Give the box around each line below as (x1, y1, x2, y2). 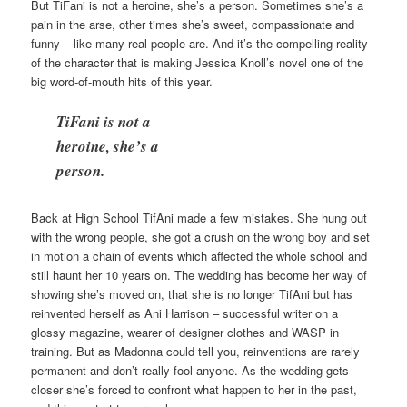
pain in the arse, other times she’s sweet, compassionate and (31, 15, 355, 33)
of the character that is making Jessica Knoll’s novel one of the (31, 53, 364, 71)
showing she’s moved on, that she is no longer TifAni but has (31, 285, 353, 303)
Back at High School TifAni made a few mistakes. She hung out (31, 209, 368, 227)
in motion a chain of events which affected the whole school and (31, 247, 368, 265)
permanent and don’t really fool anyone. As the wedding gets (31, 362, 350, 380)
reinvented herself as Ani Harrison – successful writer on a (31, 304, 339, 323)
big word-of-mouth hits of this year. (31, 72, 213, 90)
